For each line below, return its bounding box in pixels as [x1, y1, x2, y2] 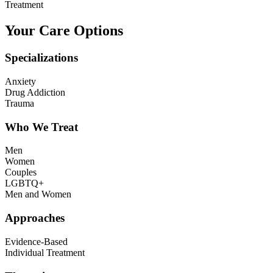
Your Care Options [5, 23, 123, 39]
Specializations [5, 51, 78, 65]
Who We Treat [5, 120, 78, 133]
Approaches [5, 211, 65, 225]
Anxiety [5, 76, 36, 87]
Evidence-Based [5, 236, 68, 247]
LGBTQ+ [5, 178, 44, 189]
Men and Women [5, 189, 71, 200]
